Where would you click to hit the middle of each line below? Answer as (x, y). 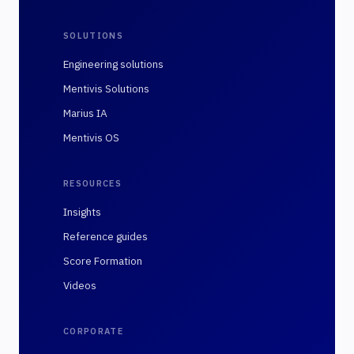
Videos (80, 285)
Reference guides (105, 236)
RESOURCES (92, 183)
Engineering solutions (113, 64)
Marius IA (85, 113)
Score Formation (103, 261)
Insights (82, 212)
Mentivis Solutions (106, 88)
